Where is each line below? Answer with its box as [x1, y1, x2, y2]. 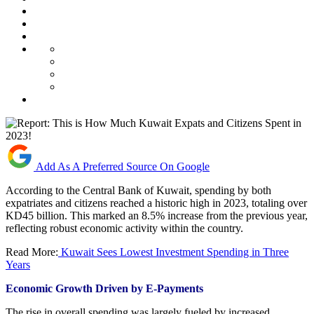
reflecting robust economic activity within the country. [6, 221, 243, 234]
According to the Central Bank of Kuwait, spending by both [6, 184, 271, 196]
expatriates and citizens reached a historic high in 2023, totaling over [6, 196, 307, 209]
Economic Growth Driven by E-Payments [6, 282, 203, 294]
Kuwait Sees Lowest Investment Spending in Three [58, 245, 289, 258]
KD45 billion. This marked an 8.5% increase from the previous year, [6, 209, 308, 221]
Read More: [6, 245, 58, 258]
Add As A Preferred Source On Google [36, 160, 210, 172]
